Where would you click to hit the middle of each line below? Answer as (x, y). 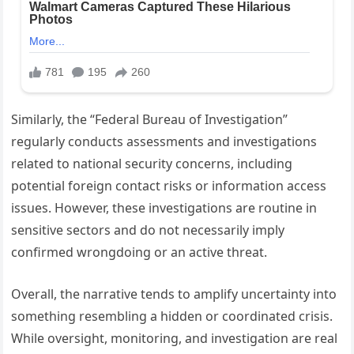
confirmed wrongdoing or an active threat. (139, 252)
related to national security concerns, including (152, 163)
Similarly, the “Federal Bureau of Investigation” (150, 119)
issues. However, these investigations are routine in (164, 207)
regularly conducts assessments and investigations (164, 141)
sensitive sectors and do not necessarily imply (148, 230)
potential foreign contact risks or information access (169, 185)
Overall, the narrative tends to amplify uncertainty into (174, 294)
